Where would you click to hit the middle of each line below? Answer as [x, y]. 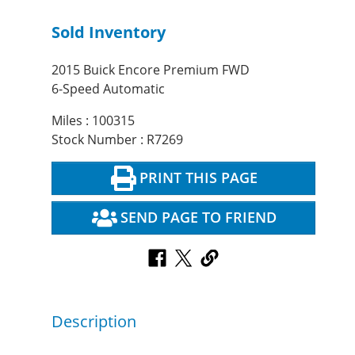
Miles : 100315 [93, 120]
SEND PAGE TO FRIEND [198, 218]
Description [94, 322]
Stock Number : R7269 [117, 139]
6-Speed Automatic [108, 88]
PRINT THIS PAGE [198, 178]
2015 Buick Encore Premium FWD [151, 69]
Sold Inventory [109, 32]
